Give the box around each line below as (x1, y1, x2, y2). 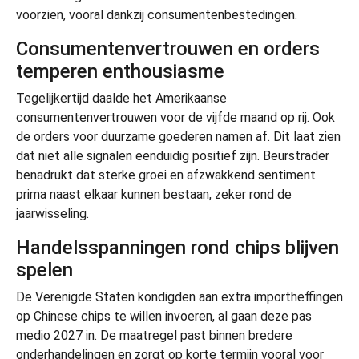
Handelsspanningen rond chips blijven (16, 236, 339, 259)
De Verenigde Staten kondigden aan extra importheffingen (16, 288, 343, 305)
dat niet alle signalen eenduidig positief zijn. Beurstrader (16, 147, 329, 163)
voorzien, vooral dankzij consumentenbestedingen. (16, 6, 297, 22)
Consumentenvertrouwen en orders (16, 37, 320, 60)
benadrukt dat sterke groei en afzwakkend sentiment (16, 167, 316, 183)
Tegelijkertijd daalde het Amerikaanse (16, 90, 227, 106)
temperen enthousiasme (16, 59, 224, 83)
